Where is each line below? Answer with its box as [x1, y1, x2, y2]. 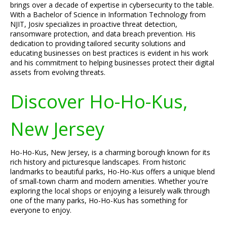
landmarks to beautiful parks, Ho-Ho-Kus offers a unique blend [10, 167, 215, 176]
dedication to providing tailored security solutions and [10, 39, 185, 48]
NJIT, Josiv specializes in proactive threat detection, [10, 19, 177, 29]
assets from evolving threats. [10, 67, 105, 77]
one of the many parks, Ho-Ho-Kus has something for [10, 196, 187, 205]
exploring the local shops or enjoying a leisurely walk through [10, 186, 210, 196]
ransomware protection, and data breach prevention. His [10, 29, 196, 39]
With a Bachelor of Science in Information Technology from [10, 10, 206, 19]
